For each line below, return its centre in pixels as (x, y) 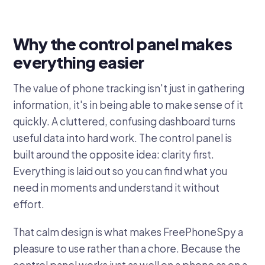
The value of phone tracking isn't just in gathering (129, 88)
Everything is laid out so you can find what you (120, 171)
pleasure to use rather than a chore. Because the (127, 248)
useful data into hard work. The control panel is (122, 138)
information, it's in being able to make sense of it (128, 104)
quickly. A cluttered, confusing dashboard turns (124, 121)
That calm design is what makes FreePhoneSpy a (128, 232)
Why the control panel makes (123, 44)
